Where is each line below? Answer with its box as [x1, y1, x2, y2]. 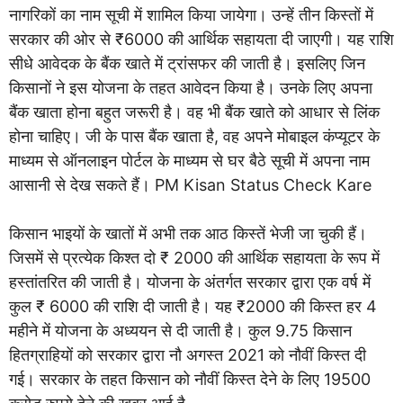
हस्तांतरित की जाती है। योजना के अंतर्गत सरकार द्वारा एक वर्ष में [9, 273, 371, 291]
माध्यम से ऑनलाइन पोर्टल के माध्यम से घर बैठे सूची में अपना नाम [9, 151, 370, 170]
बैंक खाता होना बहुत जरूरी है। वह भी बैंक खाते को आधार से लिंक [9, 103, 380, 121]
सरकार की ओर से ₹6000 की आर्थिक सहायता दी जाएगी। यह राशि [9, 30, 394, 49]
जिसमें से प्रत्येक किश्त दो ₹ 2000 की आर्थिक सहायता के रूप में [9, 248, 380, 267]
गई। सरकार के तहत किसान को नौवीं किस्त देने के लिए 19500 [9, 370, 371, 389]
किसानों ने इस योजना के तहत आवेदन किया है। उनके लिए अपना [9, 78, 372, 97]
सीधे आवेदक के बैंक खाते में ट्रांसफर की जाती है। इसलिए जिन [9, 54, 365, 73]
